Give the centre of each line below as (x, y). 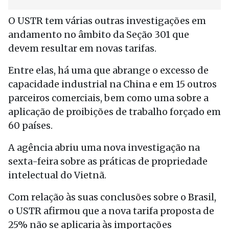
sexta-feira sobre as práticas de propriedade (108, 161)
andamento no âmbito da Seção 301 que (99, 35)
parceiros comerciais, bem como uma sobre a (108, 98)
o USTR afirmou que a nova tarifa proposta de (111, 211)
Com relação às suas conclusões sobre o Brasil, (112, 197)
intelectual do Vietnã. (57, 175)
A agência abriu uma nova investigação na (104, 147)
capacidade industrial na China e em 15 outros (112, 84)
